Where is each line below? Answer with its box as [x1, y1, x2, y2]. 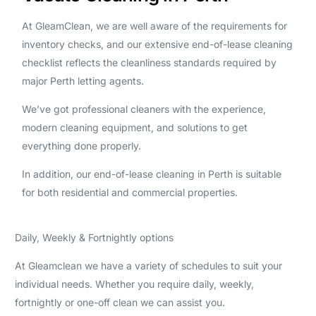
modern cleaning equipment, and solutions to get [21, 121, 248, 133]
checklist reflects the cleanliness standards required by [21, 56, 276, 68]
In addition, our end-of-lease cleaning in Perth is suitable [21, 167, 281, 180]
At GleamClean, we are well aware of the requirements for [21, 19, 287, 32]
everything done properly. [21, 139, 141, 152]
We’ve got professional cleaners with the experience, [21, 102, 266, 115]
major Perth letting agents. [21, 74, 144, 87]
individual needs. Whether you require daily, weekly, [14, 277, 254, 290]
